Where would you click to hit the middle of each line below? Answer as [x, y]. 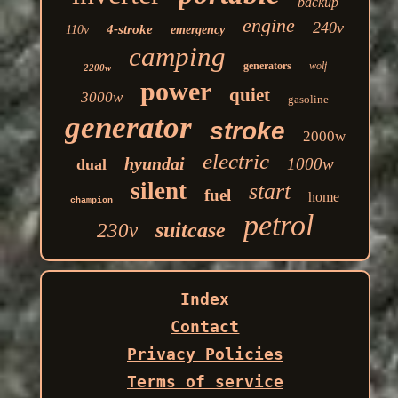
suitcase [190, 231]
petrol [278, 226]
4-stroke [130, 30]
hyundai [154, 164]
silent [159, 191]
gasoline [309, 99]
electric [235, 162]
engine [269, 26]
